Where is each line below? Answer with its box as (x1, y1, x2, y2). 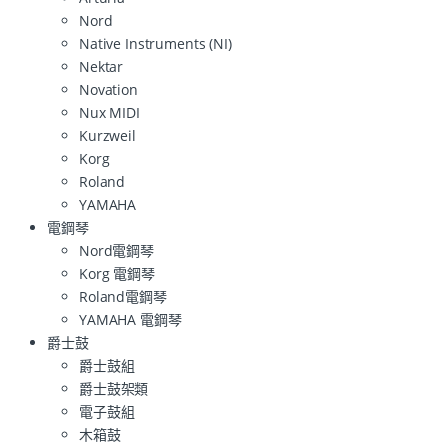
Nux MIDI (79, 102, 140, 122)
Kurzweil (79, 125, 136, 145)
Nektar (79, 56, 124, 76)
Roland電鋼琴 (79, 286, 167, 306)
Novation (79, 79, 138, 99)
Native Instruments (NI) (79, 33, 232, 53)
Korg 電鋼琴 (79, 263, 155, 283)
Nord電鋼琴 (79, 240, 155, 260)
